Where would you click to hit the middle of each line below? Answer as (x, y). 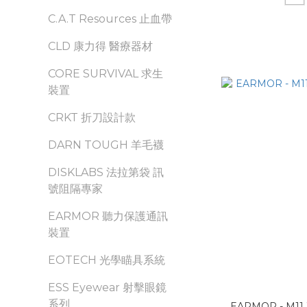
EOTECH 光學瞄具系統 (107, 260)
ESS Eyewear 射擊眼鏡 (107, 287)
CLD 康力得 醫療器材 (100, 46)
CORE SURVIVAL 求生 (106, 74)
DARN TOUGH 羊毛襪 (106, 145)
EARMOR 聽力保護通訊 (108, 216)
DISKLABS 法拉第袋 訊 (106, 172)
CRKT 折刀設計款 (92, 118)
